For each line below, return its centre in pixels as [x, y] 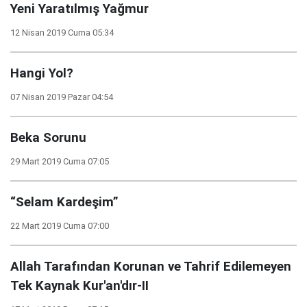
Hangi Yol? [42, 73]
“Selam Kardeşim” [64, 202]
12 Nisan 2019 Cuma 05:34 [62, 33]
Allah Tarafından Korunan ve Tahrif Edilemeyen [151, 267]
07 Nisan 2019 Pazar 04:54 [62, 97]
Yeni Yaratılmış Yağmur [79, 9]
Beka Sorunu [48, 138]
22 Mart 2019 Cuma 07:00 [60, 226]
